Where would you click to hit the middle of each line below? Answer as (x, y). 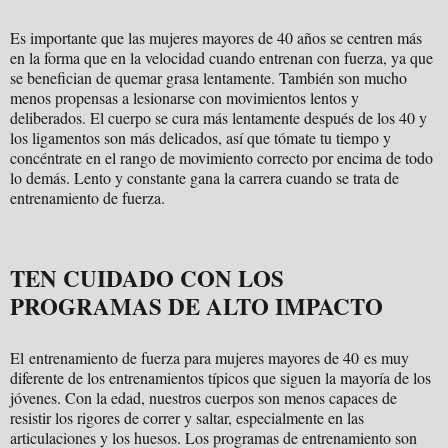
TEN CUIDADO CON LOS (147, 278)
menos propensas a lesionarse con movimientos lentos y (184, 98)
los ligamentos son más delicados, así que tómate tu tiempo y (200, 138)
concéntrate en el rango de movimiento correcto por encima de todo (221, 158)
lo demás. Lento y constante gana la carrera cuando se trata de (204, 178)
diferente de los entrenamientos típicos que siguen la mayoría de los (220, 378)
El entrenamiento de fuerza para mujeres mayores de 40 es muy (209, 358)
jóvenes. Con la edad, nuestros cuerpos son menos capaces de (203, 398)
